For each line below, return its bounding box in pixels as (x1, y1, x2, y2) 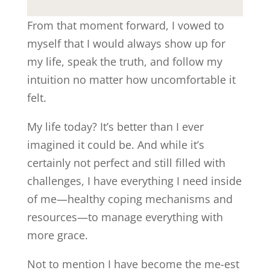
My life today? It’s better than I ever (27, 119, 204, 134)
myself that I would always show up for (27, 36, 225, 51)
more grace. (27, 227, 88, 242)
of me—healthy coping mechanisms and (27, 191, 233, 206)
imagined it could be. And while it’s (27, 137, 204, 152)
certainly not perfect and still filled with (27, 155, 225, 170)
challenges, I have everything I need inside (27, 173, 242, 188)
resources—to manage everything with (27, 209, 223, 224)
